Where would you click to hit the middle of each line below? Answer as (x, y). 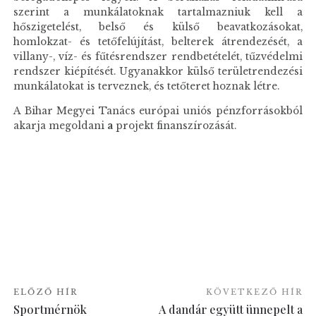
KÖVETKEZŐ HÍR (254, 292)
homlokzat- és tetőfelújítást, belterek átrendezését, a (158, 42)
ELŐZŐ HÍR (46, 292)
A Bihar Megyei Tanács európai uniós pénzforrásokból (158, 111)
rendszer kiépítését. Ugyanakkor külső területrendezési (158, 72)
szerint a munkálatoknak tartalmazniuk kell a (158, 13)
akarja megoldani (59, 126)
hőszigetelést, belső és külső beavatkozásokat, (158, 28)
